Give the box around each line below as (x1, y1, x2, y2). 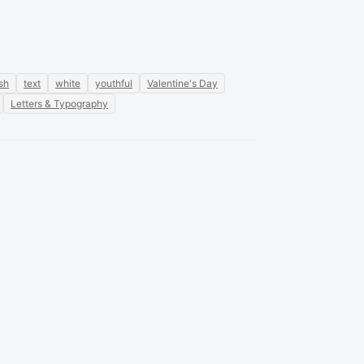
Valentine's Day (147, 77, 218, 89)
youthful (95, 77, 132, 89)
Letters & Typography (11, 97, 108, 110)
